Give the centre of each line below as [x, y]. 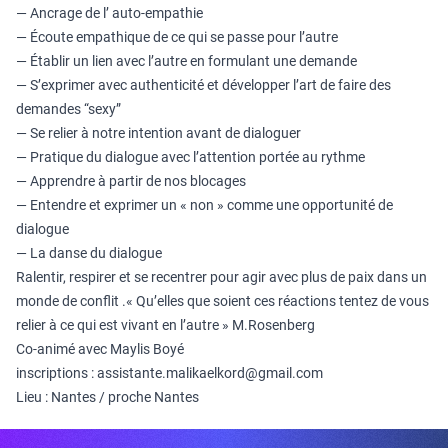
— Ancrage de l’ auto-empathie [109, 13]
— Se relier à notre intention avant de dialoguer [158, 133]
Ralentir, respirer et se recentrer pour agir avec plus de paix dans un [221, 277]
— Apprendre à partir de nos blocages [131, 181]
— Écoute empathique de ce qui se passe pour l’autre [177, 37]
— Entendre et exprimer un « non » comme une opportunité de [204, 205]
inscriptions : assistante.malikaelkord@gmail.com [169, 373]
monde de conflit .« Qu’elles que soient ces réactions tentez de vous [222, 301]
